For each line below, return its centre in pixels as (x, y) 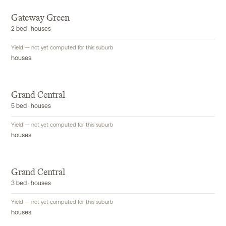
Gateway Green (40, 18)
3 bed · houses (31, 184)
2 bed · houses (31, 29)
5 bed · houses (31, 106)
